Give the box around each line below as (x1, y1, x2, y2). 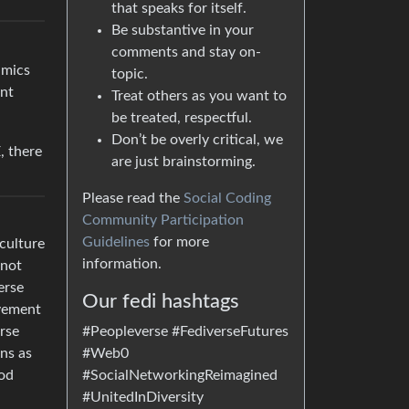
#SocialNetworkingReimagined (82, 368, 278, 383)
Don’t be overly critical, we (111, 132, 283, 147)
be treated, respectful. (111, 110, 252, 125)
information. (82, 257, 162, 271)
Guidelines (82, 235, 150, 249)
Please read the (82, 191, 184, 205)
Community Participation (82, 213, 244, 227)
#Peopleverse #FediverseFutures (82, 324, 288, 339)
